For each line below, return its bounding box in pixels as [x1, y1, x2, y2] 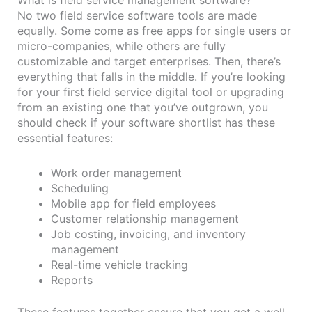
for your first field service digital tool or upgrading [17, 84, 284, 99]
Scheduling [51, 180, 109, 195]
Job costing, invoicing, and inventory [51, 226, 246, 241]
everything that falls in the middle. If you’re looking [17, 69, 286, 84]
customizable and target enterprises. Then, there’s [17, 54, 281, 68]
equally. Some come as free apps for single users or [17, 23, 291, 38]
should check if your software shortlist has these [17, 115, 275, 130]
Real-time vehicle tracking [51, 257, 188, 272]
